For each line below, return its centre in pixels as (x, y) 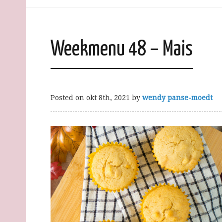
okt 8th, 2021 (108, 98)
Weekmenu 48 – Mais (122, 50)
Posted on (68, 98)
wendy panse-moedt (177, 98)
